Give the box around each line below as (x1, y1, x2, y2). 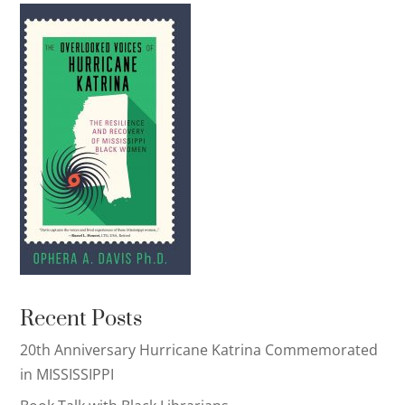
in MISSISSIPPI (20, 363, 115, 384)
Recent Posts (20, 305, 143, 333)
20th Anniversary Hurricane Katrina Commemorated (20, 339, 379, 360)
